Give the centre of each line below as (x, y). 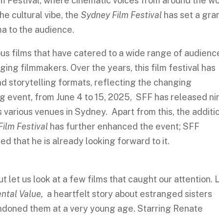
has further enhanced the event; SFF (124, 126)
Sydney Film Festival (122, 15)
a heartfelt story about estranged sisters (129, 194)
